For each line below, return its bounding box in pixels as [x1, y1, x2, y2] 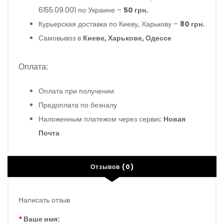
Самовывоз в [38, 32, 83, 43]
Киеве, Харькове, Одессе [83, 32, 171, 43]
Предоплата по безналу [38, 99, 117, 110]
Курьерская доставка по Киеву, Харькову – [38, 18, 180, 29]
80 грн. [180, 18, 204, 29]
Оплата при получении [38, 85, 114, 96]
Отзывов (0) [90, 162, 134, 171]
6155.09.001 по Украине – [38, 4, 123, 15]
